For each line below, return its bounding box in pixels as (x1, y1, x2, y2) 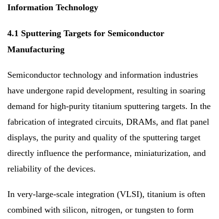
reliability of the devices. (7, 164, 96, 174)
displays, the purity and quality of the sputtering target (7, 132, 200, 143)
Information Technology (7, 2, 98, 13)
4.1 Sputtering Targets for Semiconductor (7, 28, 164, 39)
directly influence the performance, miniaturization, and (7, 148, 206, 158)
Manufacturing (7, 44, 65, 55)
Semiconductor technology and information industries (7, 70, 198, 80)
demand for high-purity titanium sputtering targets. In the (7, 101, 211, 111)
